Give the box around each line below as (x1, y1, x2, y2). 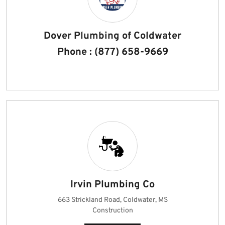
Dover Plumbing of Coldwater (44, 30, 181, 43)
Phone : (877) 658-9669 (57, 46, 168, 59)
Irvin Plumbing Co (70, 178, 155, 191)
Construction (92, 206, 133, 215)
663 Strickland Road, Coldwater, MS (57, 196, 168, 204)
